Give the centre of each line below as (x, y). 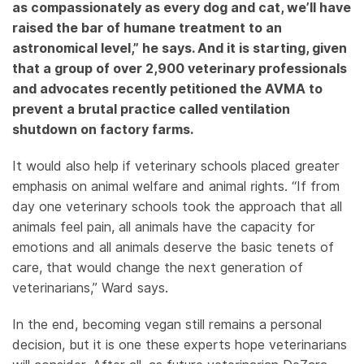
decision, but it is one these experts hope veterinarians (180, 344)
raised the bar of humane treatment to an (147, 28)
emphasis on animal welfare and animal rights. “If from (176, 186)
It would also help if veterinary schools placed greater (176, 166)
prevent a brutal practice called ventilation (151, 109)
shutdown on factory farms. (106, 129)
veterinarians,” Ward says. (90, 288)
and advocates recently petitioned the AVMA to (167, 89)
